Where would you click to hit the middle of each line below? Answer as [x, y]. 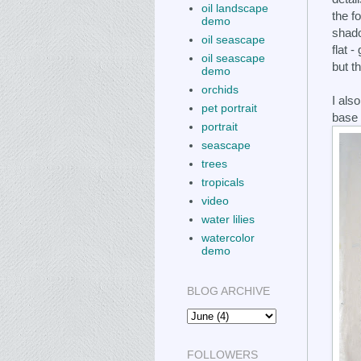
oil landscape [234, 8]
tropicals [222, 182]
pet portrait [229, 108]
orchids [220, 89]
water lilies [228, 219]
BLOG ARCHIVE [228, 290]
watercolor [228, 238]
